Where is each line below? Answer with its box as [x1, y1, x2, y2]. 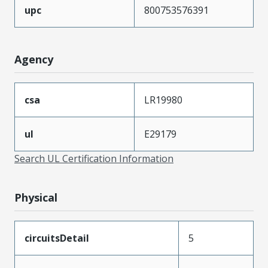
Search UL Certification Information [14, 151, 173, 165]
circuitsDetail [25, 231, 89, 245]
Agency [14, 51, 53, 66]
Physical [14, 190, 57, 205]
